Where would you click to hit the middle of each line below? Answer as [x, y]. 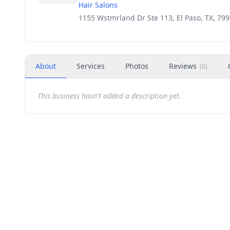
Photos [137, 66]
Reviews [183, 66]
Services [91, 66]
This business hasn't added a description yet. [109, 96]
